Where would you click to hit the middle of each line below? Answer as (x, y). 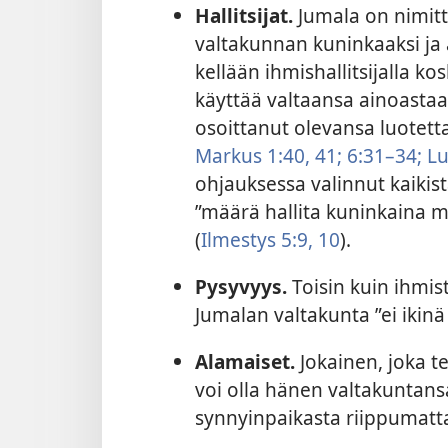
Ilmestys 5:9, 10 (270, 239)
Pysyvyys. (240, 286)
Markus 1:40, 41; (268, 155)
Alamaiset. (244, 362)
